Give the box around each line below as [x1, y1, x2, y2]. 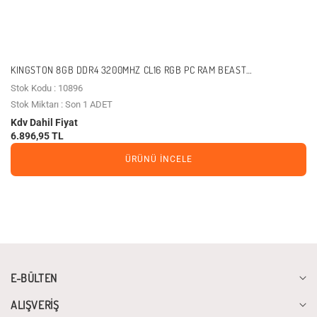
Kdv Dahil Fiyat [11, 116, 78, 128]
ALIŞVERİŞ [11, 297, 59, 312]
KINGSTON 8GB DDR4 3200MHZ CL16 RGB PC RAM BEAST [11, 63, 247, 76]
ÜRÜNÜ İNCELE [125, 154, 192, 165]
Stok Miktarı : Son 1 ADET [11, 98, 113, 110]
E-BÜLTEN [11, 270, 57, 285]
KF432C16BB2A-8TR [11, 76, 94, 88]
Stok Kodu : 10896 [11, 82, 83, 93]
